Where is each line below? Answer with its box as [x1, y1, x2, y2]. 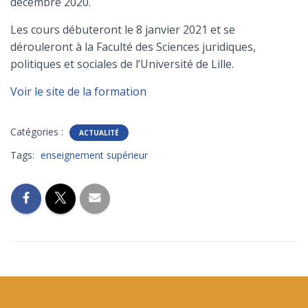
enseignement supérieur [41, 148, 148, 162]
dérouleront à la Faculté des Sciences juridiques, [10, 39, 256, 54]
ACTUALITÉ [79, 128, 119, 137]
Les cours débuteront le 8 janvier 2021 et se [10, 22, 235, 37]
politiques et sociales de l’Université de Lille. [10, 56, 234, 71]
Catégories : [10, 125, 66, 138]
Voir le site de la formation [10, 84, 146, 99]
